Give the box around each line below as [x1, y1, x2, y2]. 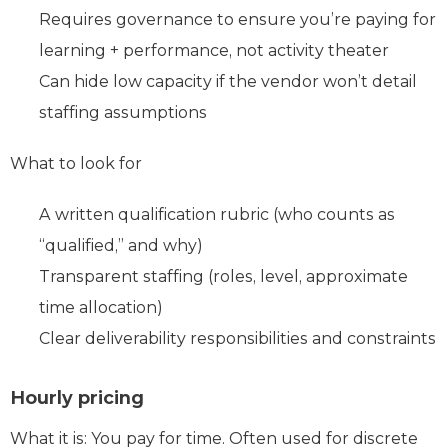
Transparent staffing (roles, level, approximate [39, 266, 408, 286]
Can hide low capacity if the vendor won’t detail [39, 71, 417, 91]
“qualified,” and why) [39, 235, 203, 255]
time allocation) [39, 297, 163, 317]
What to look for [10, 153, 142, 173]
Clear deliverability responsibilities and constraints [39, 328, 436, 348]
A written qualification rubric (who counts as [39, 204, 395, 224]
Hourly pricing [10, 386, 144, 409]
